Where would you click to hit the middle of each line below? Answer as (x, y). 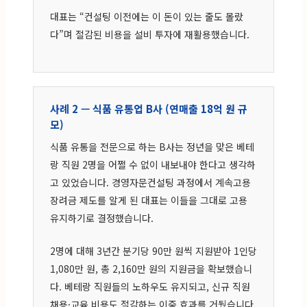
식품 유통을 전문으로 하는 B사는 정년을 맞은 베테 (152, 146)
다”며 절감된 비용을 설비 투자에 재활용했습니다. (150, 34)
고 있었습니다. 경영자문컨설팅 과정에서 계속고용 (150, 182)
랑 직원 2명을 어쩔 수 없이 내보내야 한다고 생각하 (153, 164)
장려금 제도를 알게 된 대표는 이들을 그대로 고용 (149, 200)
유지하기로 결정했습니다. (102, 218)
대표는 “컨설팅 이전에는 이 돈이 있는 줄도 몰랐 (147, 16)
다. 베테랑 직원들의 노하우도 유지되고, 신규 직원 (150, 286)
